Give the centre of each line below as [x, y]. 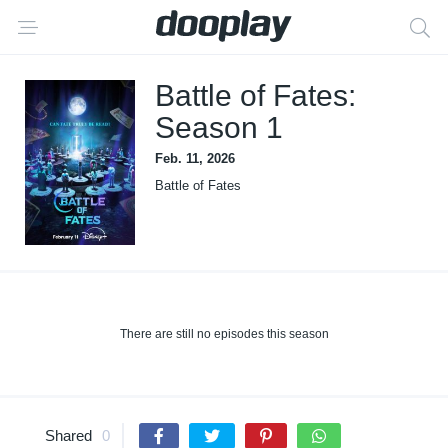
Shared [68, 435]
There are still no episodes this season [224, 334]
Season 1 [219, 127]
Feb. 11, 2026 [195, 158]
